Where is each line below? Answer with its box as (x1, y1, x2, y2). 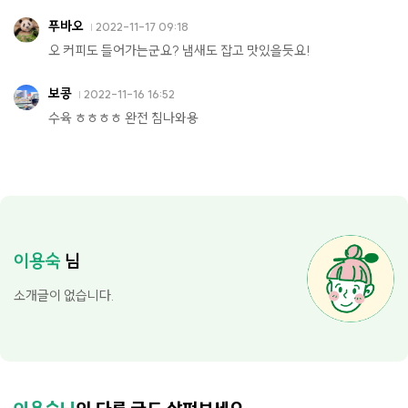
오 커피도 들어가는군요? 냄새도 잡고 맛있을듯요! (48, 42, 311, 60)
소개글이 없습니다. (14, 287, 114, 305)
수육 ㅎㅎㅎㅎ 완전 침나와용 (48, 109, 199, 127)
